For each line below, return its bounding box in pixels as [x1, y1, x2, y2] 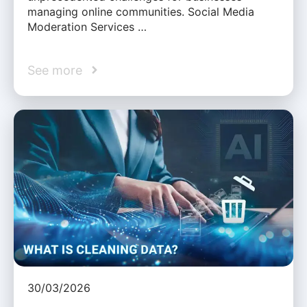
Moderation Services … [27, 19, 147, 34]
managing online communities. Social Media [27, 4, 254, 19]
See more [27, 62, 82, 77]
